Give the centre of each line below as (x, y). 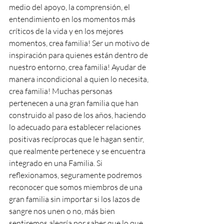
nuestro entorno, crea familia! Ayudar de (78, 67)
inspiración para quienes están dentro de (79, 55)
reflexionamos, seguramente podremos (76, 175)
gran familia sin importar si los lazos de (75, 199)
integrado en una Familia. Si (56, 163)
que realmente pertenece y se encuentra (78, 151)
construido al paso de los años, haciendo (78, 115)
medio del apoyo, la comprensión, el (70, 7)
